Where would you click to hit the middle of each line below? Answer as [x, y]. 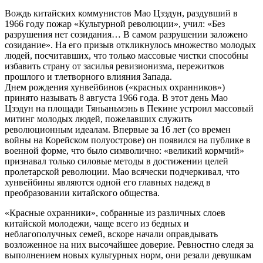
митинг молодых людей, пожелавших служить [98, 119]
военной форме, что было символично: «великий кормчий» [124, 151]
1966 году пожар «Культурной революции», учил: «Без [115, 24]
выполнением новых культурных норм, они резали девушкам [128, 255]
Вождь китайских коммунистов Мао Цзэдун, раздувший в [121, 14]
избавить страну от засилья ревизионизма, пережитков [114, 66]
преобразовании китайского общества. [82, 193]
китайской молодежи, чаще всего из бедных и [97, 224]
